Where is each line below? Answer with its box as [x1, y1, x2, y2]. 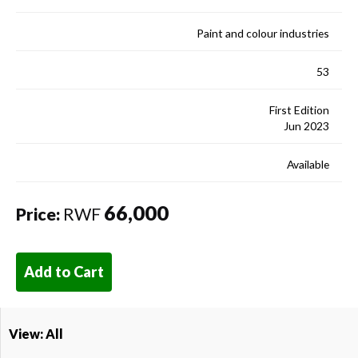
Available [287, 157, 329, 171]
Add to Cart [24, 262, 104, 280]
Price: [16, 204, 60, 224]
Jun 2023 [284, 118, 329, 133]
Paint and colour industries [197, 26, 329, 41]
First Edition [269, 102, 329, 117]
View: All [9, 325, 63, 341]
